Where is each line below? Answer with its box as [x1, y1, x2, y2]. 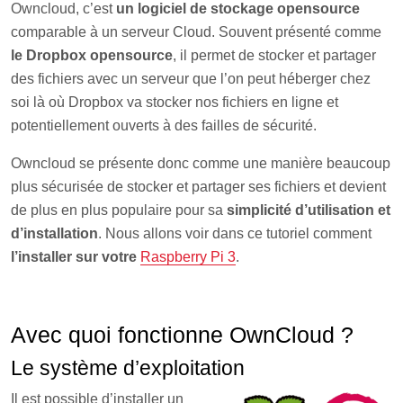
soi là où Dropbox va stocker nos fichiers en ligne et [11, 94, 338, 110]
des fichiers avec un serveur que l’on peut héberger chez [11, 71, 371, 86]
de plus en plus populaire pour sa [11, 202, 227, 218]
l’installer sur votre [11, 249, 140, 264]
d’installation [11, 226, 98, 241]
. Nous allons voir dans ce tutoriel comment [98, 226, 372, 241]
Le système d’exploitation [11, 356, 245, 380]
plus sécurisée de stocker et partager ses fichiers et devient [11, 179, 386, 194]
